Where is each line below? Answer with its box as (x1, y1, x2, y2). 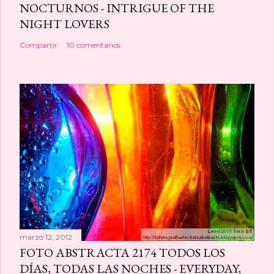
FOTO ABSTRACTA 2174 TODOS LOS (20, 245, 225, 261)
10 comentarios (67, 40, 120, 50)
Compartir (20, 40, 57, 50)
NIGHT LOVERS (20, 16, 109, 32)
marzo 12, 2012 (20, 232, 72, 242)
